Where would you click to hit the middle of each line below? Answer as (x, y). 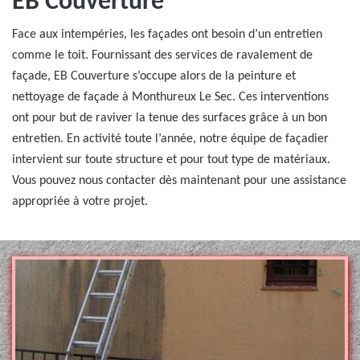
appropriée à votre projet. (80, 202)
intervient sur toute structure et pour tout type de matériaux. (171, 160)
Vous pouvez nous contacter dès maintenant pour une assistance (179, 181)
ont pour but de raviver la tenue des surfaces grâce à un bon (170, 118)
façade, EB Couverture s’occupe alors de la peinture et (154, 76)
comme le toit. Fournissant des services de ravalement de (162, 55)
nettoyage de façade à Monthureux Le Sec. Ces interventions (170, 97)
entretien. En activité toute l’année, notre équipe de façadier (170, 139)
